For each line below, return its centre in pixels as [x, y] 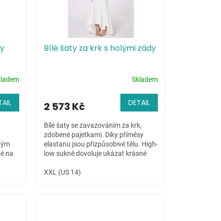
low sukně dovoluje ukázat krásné [95, 154]
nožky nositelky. [68, 163]
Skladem [145, 79]
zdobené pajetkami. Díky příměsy [93, 135]
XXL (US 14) [62, 172]
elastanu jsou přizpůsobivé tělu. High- [101, 144]
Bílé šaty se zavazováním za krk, [92, 126]
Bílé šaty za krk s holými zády [100, 48]
